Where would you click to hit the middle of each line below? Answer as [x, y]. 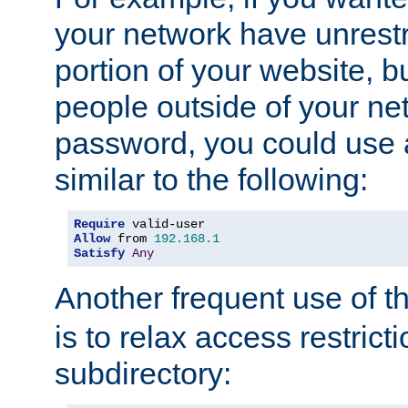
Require [99, 224]
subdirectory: [143, 374]
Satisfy [99, 254]
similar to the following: [211, 180]
